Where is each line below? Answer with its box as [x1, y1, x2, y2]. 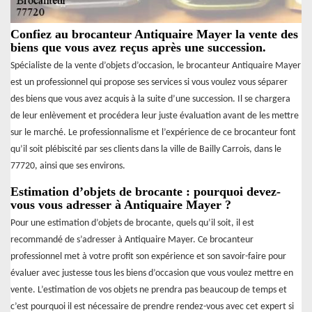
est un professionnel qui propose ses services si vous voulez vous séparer [10, 77, 288, 88]
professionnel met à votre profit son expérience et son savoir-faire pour [10, 251, 286, 263]
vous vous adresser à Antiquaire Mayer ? [10, 198, 231, 212]
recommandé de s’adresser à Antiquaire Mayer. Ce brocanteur [10, 235, 253, 246]
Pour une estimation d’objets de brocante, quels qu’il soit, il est [10, 218, 254, 229]
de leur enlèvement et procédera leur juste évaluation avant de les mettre [10, 111, 299, 122]
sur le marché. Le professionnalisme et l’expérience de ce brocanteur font [10, 127, 296, 139]
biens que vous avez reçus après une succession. [10, 40, 266, 55]
